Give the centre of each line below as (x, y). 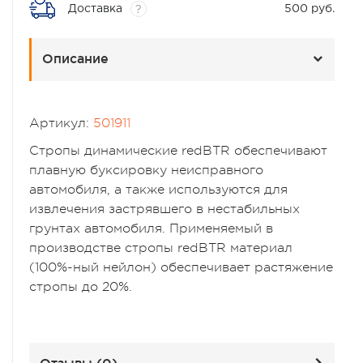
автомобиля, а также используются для (158, 189)
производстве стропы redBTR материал (161, 248)
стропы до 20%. (81, 286)
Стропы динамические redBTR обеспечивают (178, 150)
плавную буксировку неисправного (146, 170)
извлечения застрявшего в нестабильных (164, 209)
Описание (75, 58)
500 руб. (310, 9)
